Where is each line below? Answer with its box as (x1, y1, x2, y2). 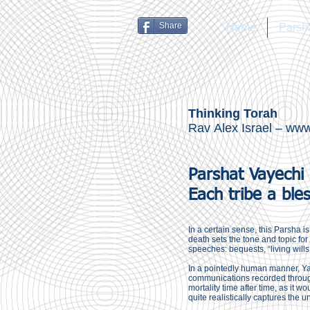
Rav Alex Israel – (188, 121, 286, 135)
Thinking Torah (188, 107, 277, 120)
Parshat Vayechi (188, 167, 304, 183)
